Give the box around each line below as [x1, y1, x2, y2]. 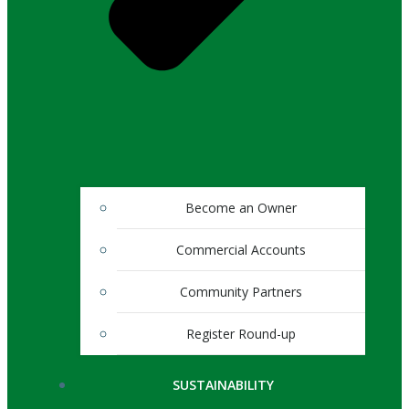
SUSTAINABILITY [172, 376, 274, 394]
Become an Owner [185, 199, 297, 217]
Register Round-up [186, 325, 296, 343]
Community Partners [180, 283, 302, 301]
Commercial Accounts [176, 241, 306, 259]
